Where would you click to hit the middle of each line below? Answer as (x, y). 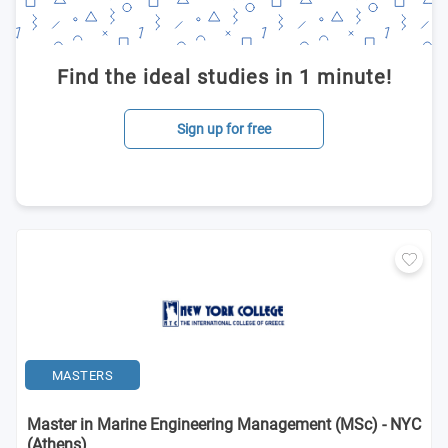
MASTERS (82, 375)
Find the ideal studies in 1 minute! (224, 77)
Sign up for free (224, 129)
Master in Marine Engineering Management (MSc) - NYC (224, 424)
